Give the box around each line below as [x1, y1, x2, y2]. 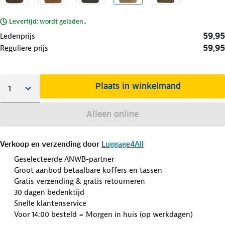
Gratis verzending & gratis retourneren [14, 176, 145, 186]
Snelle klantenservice [14, 198, 86, 208]
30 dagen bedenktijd [14, 187, 84, 197]
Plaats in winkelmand [95, 80, 181, 91]
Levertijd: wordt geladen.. [9, 17, 86, 25]
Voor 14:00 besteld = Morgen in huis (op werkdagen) [14, 209, 193, 219]
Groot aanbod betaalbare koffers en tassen [14, 165, 162, 175]
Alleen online [86, 108, 139, 120]
